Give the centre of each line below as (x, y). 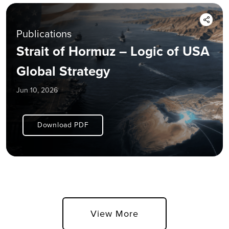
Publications (44, 33)
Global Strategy (63, 71)
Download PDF (63, 125)
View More (114, 213)
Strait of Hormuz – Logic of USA (113, 51)
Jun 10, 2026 (37, 90)
